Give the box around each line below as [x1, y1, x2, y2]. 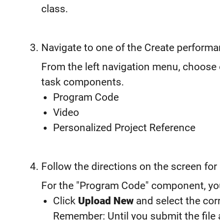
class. [41, 2, 68, 15]
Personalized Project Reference [53, 121, 195, 134]
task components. [41, 76, 124, 88]
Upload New [78, 194, 134, 207]
